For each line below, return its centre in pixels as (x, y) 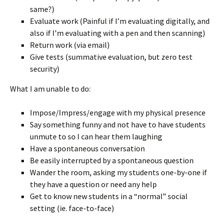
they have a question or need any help (93, 184)
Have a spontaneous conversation (87, 148)
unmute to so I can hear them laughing (96, 136)
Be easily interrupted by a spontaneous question (112, 160)
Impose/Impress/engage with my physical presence (118, 112)
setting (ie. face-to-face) (72, 208)
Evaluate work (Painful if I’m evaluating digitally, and (120, 21)
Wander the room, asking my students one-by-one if (118, 172)
